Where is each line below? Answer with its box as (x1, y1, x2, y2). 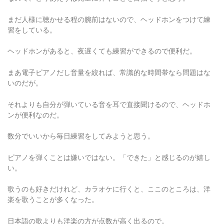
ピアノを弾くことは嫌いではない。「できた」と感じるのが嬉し (7, 146, 210, 155)
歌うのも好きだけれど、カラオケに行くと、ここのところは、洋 (7, 178, 210, 187)
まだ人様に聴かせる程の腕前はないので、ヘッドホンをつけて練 (7, 8, 210, 17)
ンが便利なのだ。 (7, 103, 63, 113)
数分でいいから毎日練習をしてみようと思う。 (7, 125, 154, 134)
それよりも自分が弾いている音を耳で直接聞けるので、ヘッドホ (7, 93, 210, 102)
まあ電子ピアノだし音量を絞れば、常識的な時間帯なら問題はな (7, 61, 210, 70)
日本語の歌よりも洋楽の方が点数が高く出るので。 (7, 209, 168, 219)
